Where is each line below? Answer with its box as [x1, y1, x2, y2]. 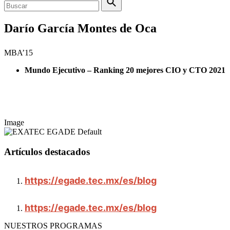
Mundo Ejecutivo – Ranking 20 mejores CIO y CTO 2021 [25, 65, 225, 74]
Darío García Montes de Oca [4, 21, 157, 35]
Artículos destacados [4, 146, 90, 157]
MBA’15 [4, 48, 33, 57]
